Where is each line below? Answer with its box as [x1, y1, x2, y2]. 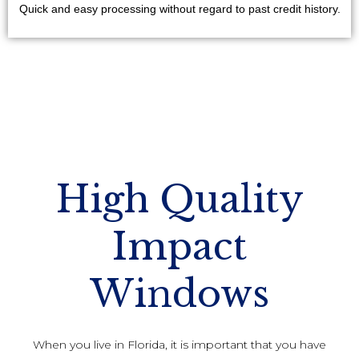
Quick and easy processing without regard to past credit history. [18, 2, 341, 15]
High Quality [55, 175, 304, 222]
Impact [112, 223, 247, 269]
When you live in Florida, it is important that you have [33, 337, 326, 353]
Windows [90, 270, 269, 317]
